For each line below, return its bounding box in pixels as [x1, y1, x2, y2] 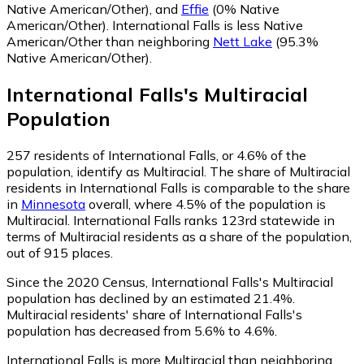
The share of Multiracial [210, 162, 350, 180]
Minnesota [21, 195, 85, 212]
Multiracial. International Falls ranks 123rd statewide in [6, 211, 335, 228]
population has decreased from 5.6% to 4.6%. [6, 322, 277, 339]
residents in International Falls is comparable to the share [6, 179, 350, 196]
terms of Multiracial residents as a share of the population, [6, 227, 352, 245]
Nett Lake [213, 32, 272, 50]
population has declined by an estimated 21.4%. [6, 289, 295, 306]
